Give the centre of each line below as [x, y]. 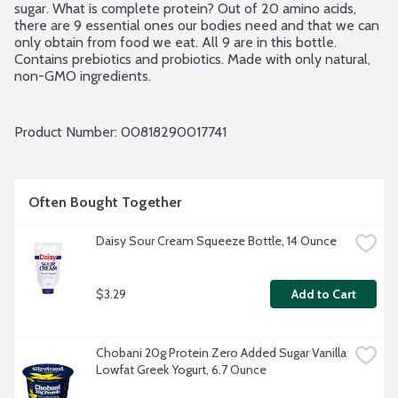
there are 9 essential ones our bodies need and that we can [197, 26]
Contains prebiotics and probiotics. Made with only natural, [192, 60]
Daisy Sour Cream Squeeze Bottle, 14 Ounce [216, 241]
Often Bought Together [105, 203]
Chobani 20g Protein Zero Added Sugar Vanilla [221, 353]
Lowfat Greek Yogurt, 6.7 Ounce [181, 370]
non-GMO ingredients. [83, 76]
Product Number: [68, 132]
